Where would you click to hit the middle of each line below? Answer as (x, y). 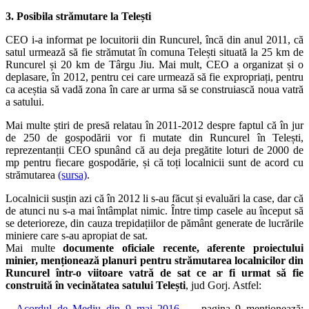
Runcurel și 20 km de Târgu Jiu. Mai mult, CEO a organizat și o (154, 64)
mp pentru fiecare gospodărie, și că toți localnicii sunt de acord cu (154, 162)
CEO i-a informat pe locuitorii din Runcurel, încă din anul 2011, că (154, 39)
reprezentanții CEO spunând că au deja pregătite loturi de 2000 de (154, 150)
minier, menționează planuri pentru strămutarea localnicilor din (154, 260)
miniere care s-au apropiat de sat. (77, 235)
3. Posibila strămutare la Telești (78, 16)
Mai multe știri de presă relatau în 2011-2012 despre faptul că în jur (154, 125)
